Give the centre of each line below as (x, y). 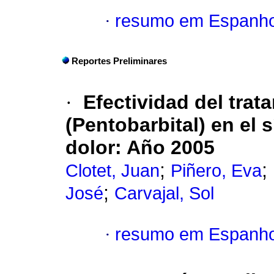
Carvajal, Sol (164, 194)
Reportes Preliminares (119, 61)
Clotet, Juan (113, 171)
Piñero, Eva (216, 171)
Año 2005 (171, 148)
